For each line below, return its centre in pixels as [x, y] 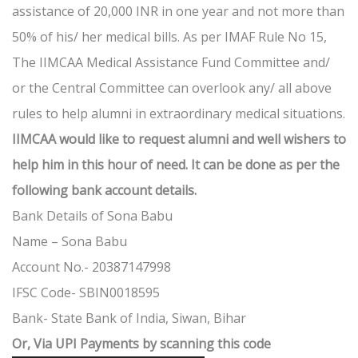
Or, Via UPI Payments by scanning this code [141, 344]
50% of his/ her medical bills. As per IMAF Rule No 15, [169, 37]
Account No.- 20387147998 [93, 267]
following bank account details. [104, 191]
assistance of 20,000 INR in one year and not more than [178, 12]
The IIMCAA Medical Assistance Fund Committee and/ [171, 63]
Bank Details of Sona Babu [94, 216]
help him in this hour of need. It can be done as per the [176, 165]
